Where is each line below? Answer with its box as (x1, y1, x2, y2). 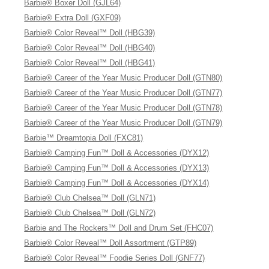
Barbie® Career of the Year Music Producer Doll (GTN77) (24, 88, 223, 97)
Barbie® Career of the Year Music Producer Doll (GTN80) (24, 73, 223, 82)
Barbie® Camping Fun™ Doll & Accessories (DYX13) (24, 163, 210, 172)
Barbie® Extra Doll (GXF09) (24, 13, 121, 22)
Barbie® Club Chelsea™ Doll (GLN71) (24, 193, 156, 202)
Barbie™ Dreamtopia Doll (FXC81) (24, 133, 144, 142)
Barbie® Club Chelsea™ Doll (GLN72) (24, 208, 156, 217)
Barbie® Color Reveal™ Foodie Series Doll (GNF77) (24, 253, 205, 262)
